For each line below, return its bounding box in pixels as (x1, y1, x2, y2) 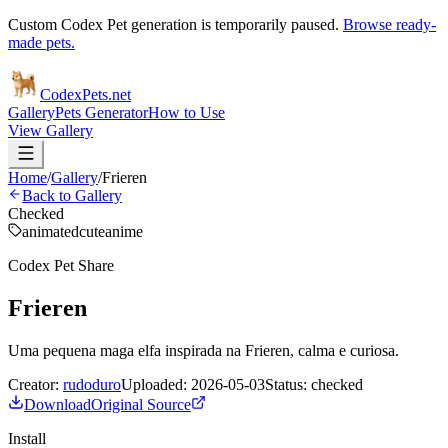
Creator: (8, 375, 59, 393)
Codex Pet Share (8, 257, 114, 274)
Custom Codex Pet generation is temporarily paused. (8, 16, 339, 33)
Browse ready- (343, 16, 436, 33)
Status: (265, 375, 311, 393)
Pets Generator (55, 104, 148, 121)
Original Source (91, 395, 191, 413)
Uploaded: (121, 375, 187, 393)
